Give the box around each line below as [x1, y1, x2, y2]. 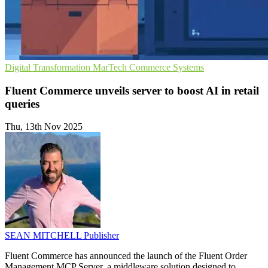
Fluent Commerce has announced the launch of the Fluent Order [5, 251, 247, 261]
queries [5, 97, 39, 110]
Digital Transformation [5, 62, 93, 72]
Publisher [84, 230, 119, 241]
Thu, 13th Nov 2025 [5, 121, 83, 132]
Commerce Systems [129, 62, 204, 72]
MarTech [93, 62, 129, 72]
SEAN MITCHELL [5, 230, 84, 241]
